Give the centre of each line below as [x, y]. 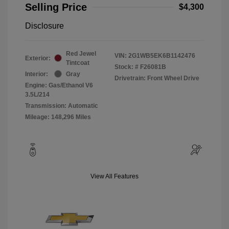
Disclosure [44, 26]
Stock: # [127, 67]
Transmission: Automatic [62, 106]
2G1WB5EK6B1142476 [162, 55]
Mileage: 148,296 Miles [58, 117]
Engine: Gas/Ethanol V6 [59, 85]
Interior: [37, 74]
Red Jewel [81, 53]
